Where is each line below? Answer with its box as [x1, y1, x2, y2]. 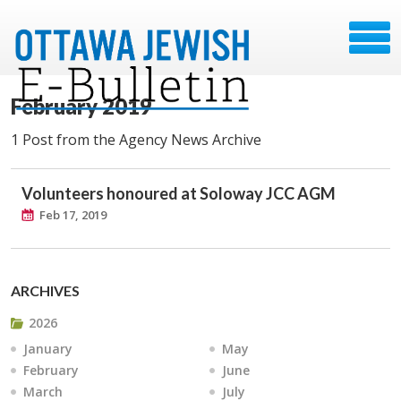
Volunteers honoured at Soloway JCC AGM [21, 183, 336, 203]
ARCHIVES [11, 282, 80, 299]
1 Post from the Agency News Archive [11, 130, 261, 149]
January [23, 340, 73, 357]
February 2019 [11, 93, 152, 119]
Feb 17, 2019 [39, 207, 107, 223]
